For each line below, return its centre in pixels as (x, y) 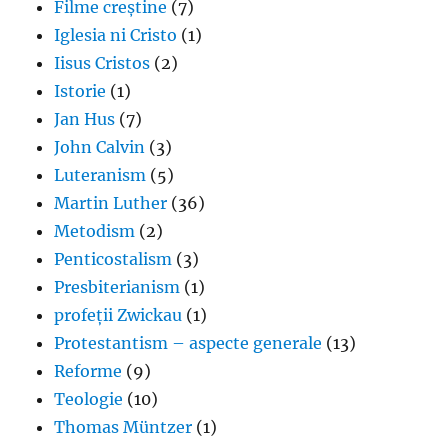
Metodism (95, 230)
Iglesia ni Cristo (116, 34)
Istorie (80, 90)
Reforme (88, 370)
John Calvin (100, 146)
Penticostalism (113, 258)
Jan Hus (85, 118)
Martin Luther (111, 202)
